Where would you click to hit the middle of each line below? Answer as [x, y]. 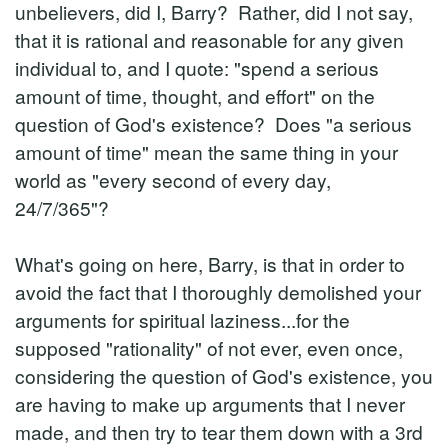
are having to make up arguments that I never [210, 403]
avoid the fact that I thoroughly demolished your [218, 291]
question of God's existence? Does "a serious [213, 123]
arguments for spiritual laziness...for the [182, 319]
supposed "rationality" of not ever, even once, [209, 347]
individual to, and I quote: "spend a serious [197, 67]
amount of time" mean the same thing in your [206, 151]
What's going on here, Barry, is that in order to [210, 263]
